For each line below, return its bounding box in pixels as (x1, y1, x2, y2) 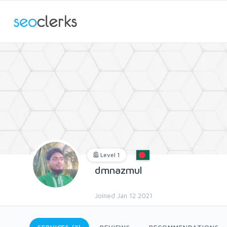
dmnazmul (95, 164, 142, 176)
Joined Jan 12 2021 (95, 192, 153, 200)
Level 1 (99, 151, 120, 159)
